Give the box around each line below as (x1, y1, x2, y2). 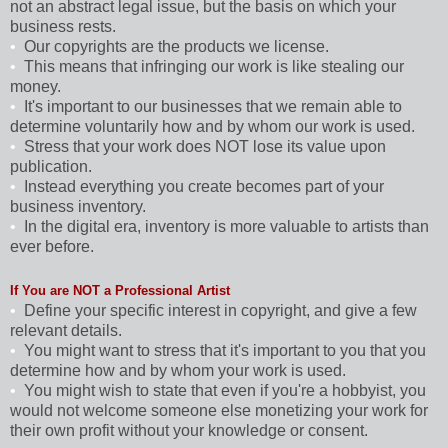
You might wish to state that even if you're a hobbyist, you (24, 381, 426, 399)
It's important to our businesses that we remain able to (24, 97, 402, 115)
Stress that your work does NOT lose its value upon (24, 137, 386, 155)
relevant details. (10, 321, 122, 339)
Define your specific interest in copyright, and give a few (24, 301, 417, 319)
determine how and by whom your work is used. (10, 361, 346, 379)
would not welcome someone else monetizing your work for (10, 401, 428, 419)
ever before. (10, 237, 94, 255)
